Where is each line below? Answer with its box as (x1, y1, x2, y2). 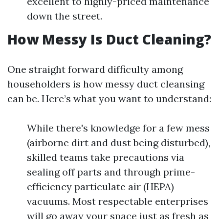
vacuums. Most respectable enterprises (27, 195, 208, 207)
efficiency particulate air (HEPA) (27, 180, 174, 193)
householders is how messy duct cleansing (7, 78, 204, 90)
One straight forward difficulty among (7, 63, 183, 75)
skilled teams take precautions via (27, 151, 184, 163)
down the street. (27, 10, 102, 22)
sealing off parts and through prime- (27, 166, 195, 178)
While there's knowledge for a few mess (27, 122, 210, 134)
